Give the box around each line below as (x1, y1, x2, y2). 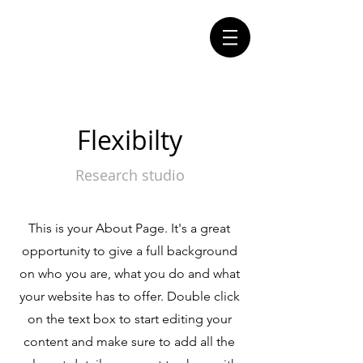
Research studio (75, 165, 185, 185)
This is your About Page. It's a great (28, 220, 230, 236)
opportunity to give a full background (21, 243, 237, 258)
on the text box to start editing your (27, 311, 232, 327)
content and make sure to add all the (23, 334, 235, 349)
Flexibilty (77, 122, 182, 157)
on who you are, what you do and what (19, 266, 240, 281)
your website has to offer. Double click (19, 288, 240, 304)
